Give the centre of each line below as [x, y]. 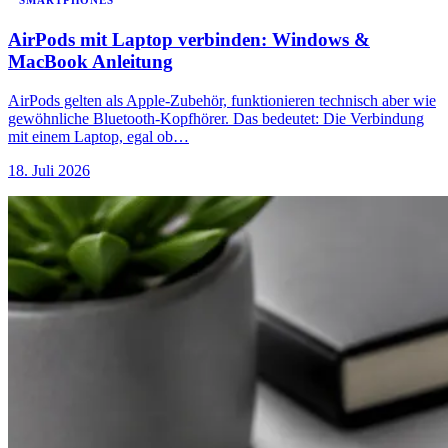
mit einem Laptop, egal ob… [98, 136]
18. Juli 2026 [49, 170]
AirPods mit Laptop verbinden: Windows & [189, 40]
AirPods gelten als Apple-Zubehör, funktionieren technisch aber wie [222, 100]
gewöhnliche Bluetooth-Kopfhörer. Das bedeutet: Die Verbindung [216, 118]
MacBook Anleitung [90, 62]
